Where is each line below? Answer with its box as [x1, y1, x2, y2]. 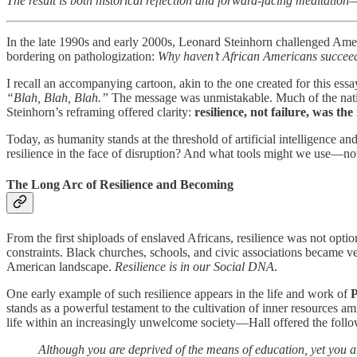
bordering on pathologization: [6, 49, 158, 64]
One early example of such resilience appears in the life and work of [6, 286, 351, 300]
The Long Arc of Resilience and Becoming [6, 178, 233, 192]
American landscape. [6, 259, 115, 273]
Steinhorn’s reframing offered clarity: [6, 105, 194, 120]
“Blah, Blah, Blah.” [6, 91, 108, 105]
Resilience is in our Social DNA [115, 259, 274, 273]
